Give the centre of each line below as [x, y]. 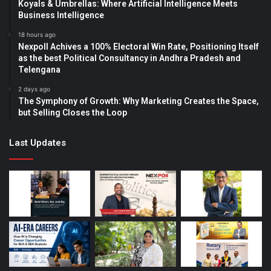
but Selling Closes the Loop [73, 113]
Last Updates [38, 143]
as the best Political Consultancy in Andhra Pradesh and [129, 58]
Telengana [39, 70]
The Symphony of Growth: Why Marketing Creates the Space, [139, 101]
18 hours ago [37, 35]
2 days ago [34, 89]
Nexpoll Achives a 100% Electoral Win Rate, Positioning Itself [139, 47]
